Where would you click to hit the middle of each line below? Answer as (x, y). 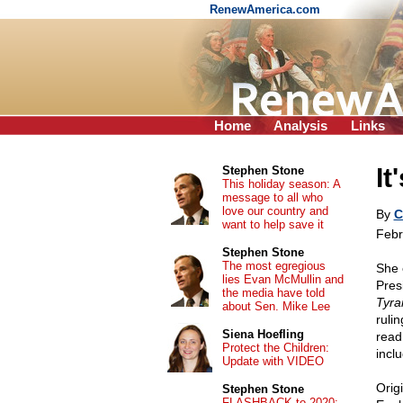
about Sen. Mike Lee (276, 306)
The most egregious (273, 266)
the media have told (273, 293)
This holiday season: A (281, 184)
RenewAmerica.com (267, 9)
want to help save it (273, 224)
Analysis (300, 125)
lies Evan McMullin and (282, 279)
